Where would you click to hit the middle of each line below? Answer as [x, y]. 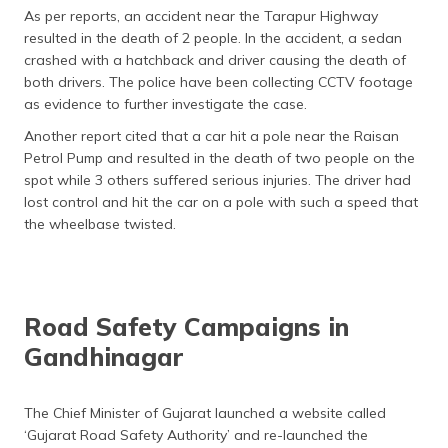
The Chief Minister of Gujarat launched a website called [205, 413]
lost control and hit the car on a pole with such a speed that [221, 202]
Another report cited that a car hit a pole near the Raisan [211, 136]
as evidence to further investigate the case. [167, 104]
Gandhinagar [104, 356]
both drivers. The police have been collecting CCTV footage [218, 82]
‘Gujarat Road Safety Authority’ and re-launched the [196, 435]
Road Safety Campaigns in [186, 326]
